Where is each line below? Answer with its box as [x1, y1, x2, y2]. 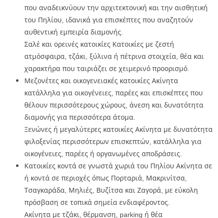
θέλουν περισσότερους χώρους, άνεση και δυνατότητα [24, 100, 203, 109]
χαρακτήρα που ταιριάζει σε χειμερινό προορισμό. [24, 63, 189, 73]
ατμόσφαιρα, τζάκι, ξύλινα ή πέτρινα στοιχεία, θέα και [24, 51, 204, 61]
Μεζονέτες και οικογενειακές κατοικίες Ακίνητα [24, 75, 178, 85]
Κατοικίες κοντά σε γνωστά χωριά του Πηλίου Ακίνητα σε [24, 161, 212, 170]
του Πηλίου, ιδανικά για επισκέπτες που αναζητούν [24, 15, 193, 24]
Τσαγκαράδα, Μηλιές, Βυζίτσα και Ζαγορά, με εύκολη [24, 185, 198, 195]
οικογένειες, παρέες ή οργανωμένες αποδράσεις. [24, 148, 182, 158]
